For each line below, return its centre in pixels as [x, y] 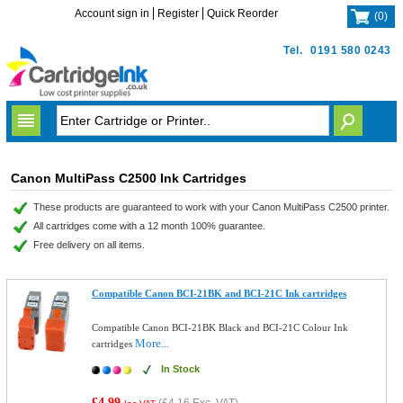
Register [179, 13]
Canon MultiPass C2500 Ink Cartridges [128, 178]
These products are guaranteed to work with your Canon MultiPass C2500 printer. [211, 207]
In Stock [181, 369]
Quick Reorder [243, 13]
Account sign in [112, 13]
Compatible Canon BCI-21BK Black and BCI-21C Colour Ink [220, 327]
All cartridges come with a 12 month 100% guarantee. [149, 226]
